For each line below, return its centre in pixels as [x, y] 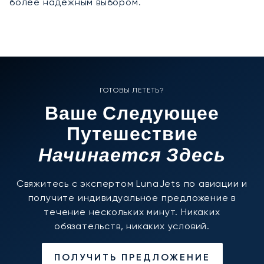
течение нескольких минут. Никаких [132, 212]
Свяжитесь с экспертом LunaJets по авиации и [132, 183]
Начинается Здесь [132, 156]
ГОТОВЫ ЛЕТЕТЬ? [132, 90]
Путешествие [132, 136]
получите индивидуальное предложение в [132, 197]
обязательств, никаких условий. [132, 226]
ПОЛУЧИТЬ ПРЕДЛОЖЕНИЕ [132, 257]
